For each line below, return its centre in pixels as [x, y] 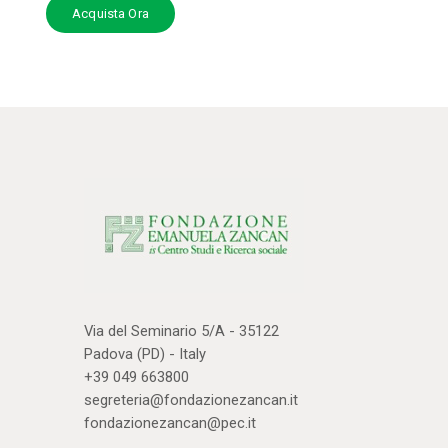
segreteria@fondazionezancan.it [191, 399]
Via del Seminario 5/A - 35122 [181, 330]
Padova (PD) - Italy [145, 353]
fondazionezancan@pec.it [170, 422]
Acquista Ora [110, 14]
